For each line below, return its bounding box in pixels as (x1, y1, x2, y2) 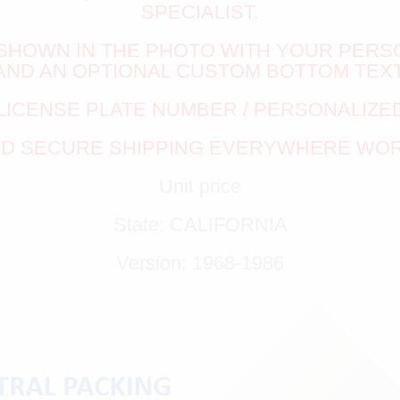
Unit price (159, 175, 241, 198)
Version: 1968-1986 (116, 252, 284, 275)
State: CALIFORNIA (112, 213, 287, 237)
